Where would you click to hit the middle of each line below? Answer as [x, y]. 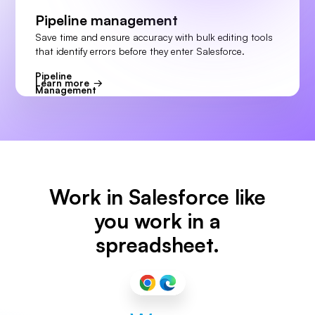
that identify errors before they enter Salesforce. [140, 51]
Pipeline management [106, 20]
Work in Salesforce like [157, 197]
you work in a [157, 221]
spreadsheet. [157, 245]
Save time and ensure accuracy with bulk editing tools [154, 37]
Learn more [62, 83]
